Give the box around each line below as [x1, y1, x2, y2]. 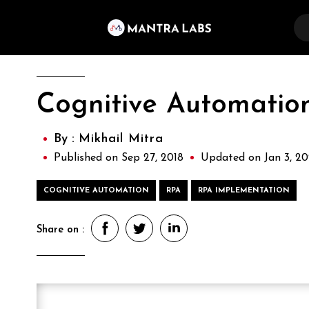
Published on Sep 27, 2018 [54, 152, 183, 163]
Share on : [37, 224, 84, 235]
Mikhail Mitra [79, 132, 163, 146]
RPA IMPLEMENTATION [198, 187, 290, 195]
